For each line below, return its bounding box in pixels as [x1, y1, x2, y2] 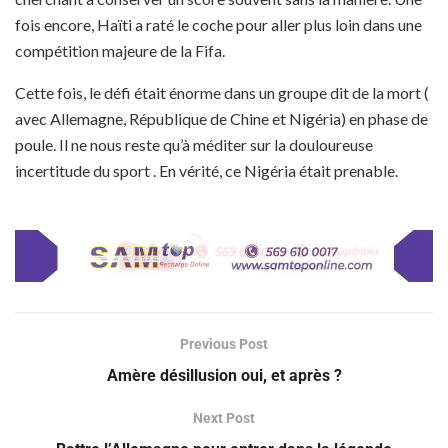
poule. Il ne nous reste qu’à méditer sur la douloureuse [15, 135, 373, 155]
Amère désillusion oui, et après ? [106, 366, 342, 386]
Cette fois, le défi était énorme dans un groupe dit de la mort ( [15, 83, 429, 103]
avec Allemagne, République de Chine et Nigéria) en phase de [15, 109, 428, 129]
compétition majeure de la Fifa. [15, 41, 225, 61]
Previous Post [180, 336, 268, 353]
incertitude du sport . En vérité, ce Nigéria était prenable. [15, 161, 398, 181]
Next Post [193, 410, 255, 427]
